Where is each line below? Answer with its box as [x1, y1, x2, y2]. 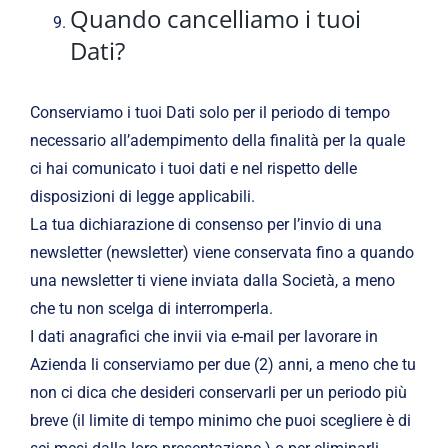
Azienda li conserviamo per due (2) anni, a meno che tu [29, 354, 416, 374]
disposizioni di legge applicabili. [29, 186, 255, 206]
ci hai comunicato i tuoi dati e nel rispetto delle [29, 158, 357, 178]
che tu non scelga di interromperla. [29, 298, 273, 318]
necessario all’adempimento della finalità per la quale [29, 130, 405, 150]
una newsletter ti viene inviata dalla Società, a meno [29, 270, 395, 290]
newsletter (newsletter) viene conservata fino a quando [29, 242, 414, 262]
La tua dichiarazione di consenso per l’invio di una [29, 214, 382, 234]
